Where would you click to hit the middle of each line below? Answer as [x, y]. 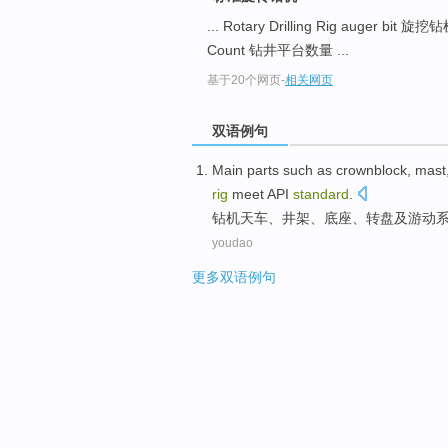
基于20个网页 [244, 80]
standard [321, 194]
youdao [232, 243]
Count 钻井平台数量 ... [278, 50]
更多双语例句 [234, 277]
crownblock [371, 170]
